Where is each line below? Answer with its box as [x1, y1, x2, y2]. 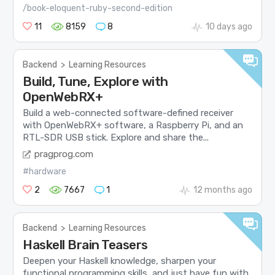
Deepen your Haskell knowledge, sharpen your [23, 255, 217, 266]
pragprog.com [34, 148, 94, 160]
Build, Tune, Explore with [23, 73, 168, 89]
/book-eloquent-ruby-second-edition [23, 2, 173, 14]
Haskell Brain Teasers [23, 236, 148, 252]
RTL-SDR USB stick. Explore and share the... [23, 132, 209, 144]
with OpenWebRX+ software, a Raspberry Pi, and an [23, 120, 244, 131]
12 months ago [193, 184, 252, 195]
